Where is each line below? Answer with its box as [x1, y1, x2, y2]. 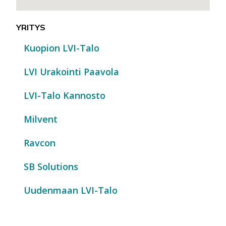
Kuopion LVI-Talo [24, 42, 99, 54]
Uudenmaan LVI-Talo [24, 184, 118, 197]
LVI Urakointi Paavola [24, 66, 119, 78]
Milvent [24, 113, 58, 126]
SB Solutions [24, 160, 78, 173]
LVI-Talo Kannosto [24, 89, 105, 102]
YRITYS [16, 22, 45, 33]
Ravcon [24, 137, 55, 149]
